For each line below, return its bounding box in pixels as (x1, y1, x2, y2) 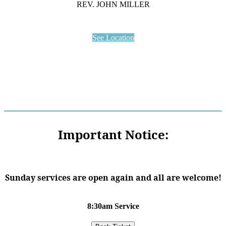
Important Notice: (58, 126, 168, 143)
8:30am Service (87, 201, 139, 210)
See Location (92, 33, 134, 42)
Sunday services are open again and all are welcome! (5, 172, 221, 184)
